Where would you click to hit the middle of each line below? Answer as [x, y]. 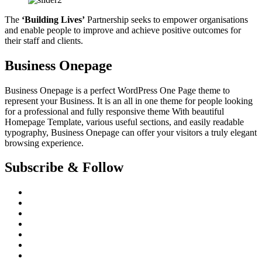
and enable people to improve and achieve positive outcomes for [123, 30]
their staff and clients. [44, 40]
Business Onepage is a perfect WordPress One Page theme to [117, 90]
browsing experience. [44, 143]
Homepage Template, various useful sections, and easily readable [124, 122]
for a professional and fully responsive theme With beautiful [114, 111]
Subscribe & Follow [64, 168]
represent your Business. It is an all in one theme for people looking [129, 101]
